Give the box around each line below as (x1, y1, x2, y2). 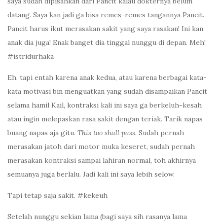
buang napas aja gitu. (7, 128, 77, 138)
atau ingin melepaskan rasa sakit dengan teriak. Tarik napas (7, 114, 203, 124)
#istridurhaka (7, 52, 54, 61)
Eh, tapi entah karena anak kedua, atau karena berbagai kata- (7, 73, 207, 82)
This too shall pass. (77, 128, 137, 138)
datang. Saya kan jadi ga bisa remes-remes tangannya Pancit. (7, 10, 204, 20)
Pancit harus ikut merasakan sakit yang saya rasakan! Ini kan (7, 24, 203, 34)
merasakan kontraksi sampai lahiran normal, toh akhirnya (7, 156, 196, 165)
